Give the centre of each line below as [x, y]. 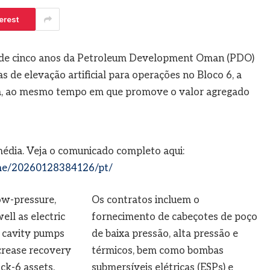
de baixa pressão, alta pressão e [165, 234]
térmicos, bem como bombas [157, 251]
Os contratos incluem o [145, 200]
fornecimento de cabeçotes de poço [174, 217]
